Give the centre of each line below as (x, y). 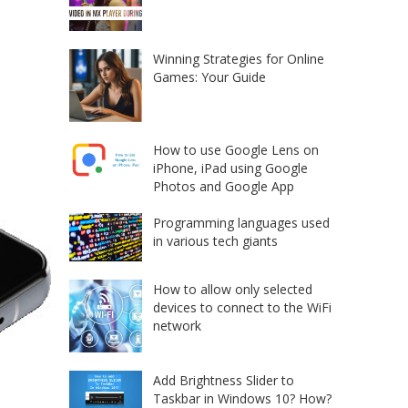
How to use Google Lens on (236, 150)
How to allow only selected (233, 290)
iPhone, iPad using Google (230, 168)
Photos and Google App (224, 187)
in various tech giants (215, 241)
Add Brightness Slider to (224, 381)
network (177, 326)
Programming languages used (241, 223)
